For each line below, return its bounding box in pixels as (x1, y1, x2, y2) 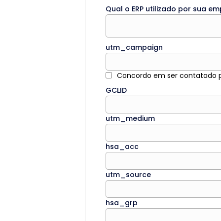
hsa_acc (106, 142, 139, 151)
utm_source (106, 170, 151, 180)
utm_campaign (106, 42, 163, 52)
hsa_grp (106, 198, 138, 208)
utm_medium (106, 113, 155, 123)
